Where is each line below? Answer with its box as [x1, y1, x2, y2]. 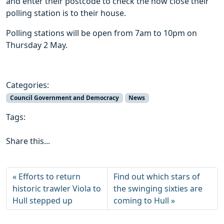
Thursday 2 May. [6, 39, 67, 51]
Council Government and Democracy [9, 93, 119, 102]
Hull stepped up [12, 195, 72, 206]
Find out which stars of [113, 171, 200, 182]
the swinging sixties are [113, 183, 203, 194]
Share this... [6, 135, 50, 147]
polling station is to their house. [6, 7, 126, 19]
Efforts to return [18, 171, 80, 182]
